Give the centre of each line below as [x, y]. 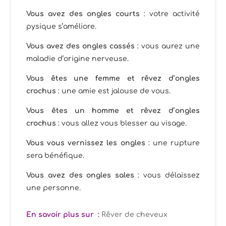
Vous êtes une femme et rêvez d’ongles [113, 79]
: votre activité [169, 14]
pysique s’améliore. [62, 27]
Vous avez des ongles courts [83, 14]
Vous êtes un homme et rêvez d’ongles [113, 111]
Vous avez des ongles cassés [80, 46]
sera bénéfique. [55, 156]
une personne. [54, 188]
